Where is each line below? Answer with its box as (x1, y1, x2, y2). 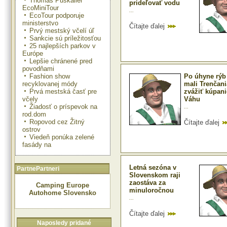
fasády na (22, 140, 51, 148)
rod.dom (22, 110, 46, 118)
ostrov (22, 125, 41, 133)
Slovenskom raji (129, 171, 180, 179)
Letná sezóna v (129, 164, 176, 172)
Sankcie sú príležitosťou (29, 34, 101, 42)
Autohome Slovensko (28, 188, 96, 197)
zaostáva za (129, 179, 166, 187)
